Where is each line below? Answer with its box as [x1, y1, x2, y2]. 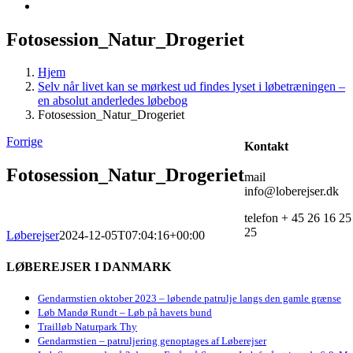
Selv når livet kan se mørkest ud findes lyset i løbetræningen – [38, 80, 345, 94]
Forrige [6, 135, 43, 149]
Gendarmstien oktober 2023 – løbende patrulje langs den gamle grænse [38, 292, 341, 304]
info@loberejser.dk [244, 184, 339, 198]
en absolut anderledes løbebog [38, 94, 188, 108]
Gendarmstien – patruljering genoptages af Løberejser [38, 334, 266, 347]
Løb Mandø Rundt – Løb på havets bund [38, 306, 212, 318]
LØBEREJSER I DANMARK [6, 259, 171, 273]
